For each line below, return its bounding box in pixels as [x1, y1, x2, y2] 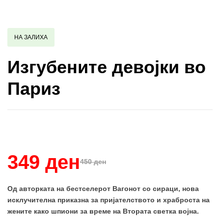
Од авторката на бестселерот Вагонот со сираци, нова [7, 184, 199, 192]
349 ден [7, 151, 80, 173]
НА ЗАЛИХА [14, 33, 48, 41]
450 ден [80, 158, 106, 166]
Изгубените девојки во [7, 56, 206, 77]
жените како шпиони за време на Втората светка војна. [7, 207, 199, 215]
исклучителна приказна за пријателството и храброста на [7, 195, 210, 204]
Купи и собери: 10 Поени [20, 125, 118, 134]
